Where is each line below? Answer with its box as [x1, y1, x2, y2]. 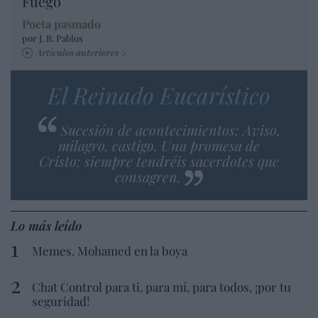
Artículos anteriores [36, 45, 119, 58]
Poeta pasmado [22, 16, 101, 31]
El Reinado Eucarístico [48, 79, 270, 110]
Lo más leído [11, 216, 82, 234]
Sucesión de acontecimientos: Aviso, [60, 119, 280, 139]
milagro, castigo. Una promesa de [58, 135, 260, 155]
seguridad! [32, 292, 89, 309]
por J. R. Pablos [22, 31, 83, 44]
